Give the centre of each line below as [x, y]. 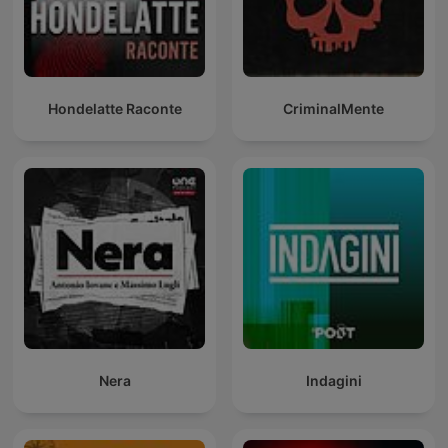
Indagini [333, 381]
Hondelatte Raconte [114, 109]
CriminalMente [333, 109]
